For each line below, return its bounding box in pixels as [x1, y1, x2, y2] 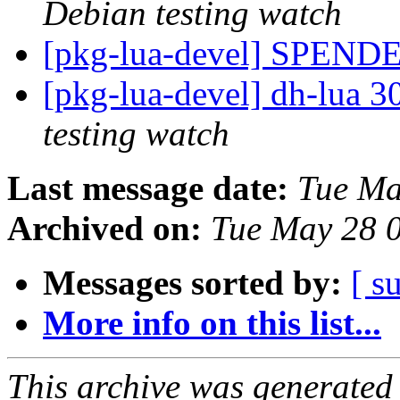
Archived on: [7, 209, 202, 248]
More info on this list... [43, 304, 381, 343]
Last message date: [7, 169, 288, 208]
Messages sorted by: [43, 263, 342, 303]
